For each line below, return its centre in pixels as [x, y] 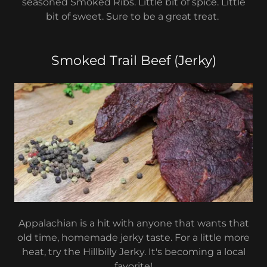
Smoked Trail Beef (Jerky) [133, 60]
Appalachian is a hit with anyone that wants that [133, 223]
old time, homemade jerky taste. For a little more [133, 237]
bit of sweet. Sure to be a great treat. [133, 16]
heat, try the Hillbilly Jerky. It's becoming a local [133, 252]
